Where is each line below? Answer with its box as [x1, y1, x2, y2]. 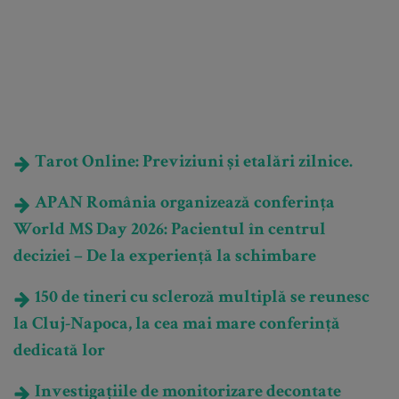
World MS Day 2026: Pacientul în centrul [13, 222, 326, 240]
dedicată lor [13, 343, 105, 362]
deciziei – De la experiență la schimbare [13, 248, 316, 267]
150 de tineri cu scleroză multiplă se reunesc [31, 289, 370, 308]
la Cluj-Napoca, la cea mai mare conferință [13, 316, 340, 335]
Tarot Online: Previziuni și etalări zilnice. [31, 154, 353, 173]
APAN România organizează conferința [31, 195, 335, 214]
